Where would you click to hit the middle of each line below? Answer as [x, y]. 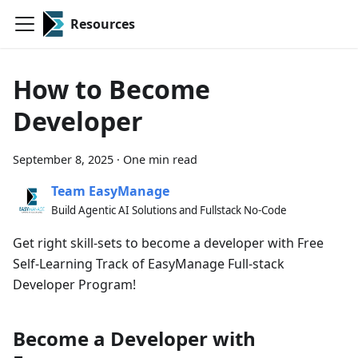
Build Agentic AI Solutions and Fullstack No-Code [169, 210]
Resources [102, 24]
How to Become [111, 89]
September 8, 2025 [63, 159]
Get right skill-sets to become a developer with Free [168, 243]
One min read [160, 159]
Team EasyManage [110, 191]
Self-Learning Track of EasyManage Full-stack [149, 264]
